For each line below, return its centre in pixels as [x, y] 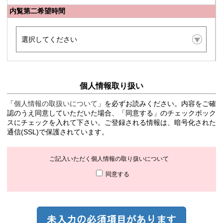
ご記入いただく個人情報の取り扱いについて [109, 159]
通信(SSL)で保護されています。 [58, 132]
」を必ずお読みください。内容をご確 [157, 104]
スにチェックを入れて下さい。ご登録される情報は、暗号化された [111, 122]
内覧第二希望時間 [38, 11]
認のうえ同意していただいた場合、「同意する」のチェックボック [111, 113]
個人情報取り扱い [111, 86]
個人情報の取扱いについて [56, 104]
